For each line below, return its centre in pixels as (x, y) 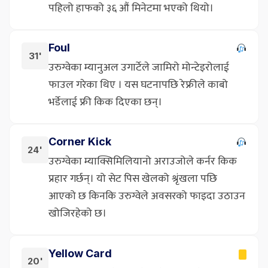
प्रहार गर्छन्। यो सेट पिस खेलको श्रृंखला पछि (133, 179)
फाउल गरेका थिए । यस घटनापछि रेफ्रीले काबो (138, 85)
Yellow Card (80, 253)
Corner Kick (80, 142)
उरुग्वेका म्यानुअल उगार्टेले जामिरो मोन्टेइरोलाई (139, 68)
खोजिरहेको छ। (77, 214)
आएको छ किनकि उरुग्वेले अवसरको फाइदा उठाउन (147, 197)
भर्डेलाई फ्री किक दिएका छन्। (105, 103)
